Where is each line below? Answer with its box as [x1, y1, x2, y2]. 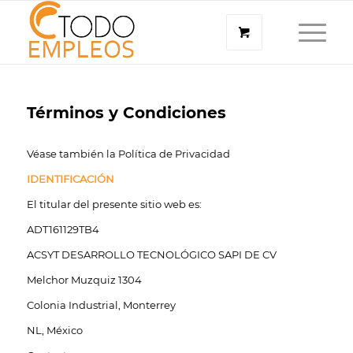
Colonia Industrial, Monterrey [26, 299, 176, 312]
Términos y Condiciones [26, 103, 226, 122]
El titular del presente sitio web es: [26, 198, 202, 211]
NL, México [26, 324, 83, 337]
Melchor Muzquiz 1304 [26, 273, 142, 287]
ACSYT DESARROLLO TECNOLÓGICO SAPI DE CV [26, 248, 277, 262]
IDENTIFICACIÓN [26, 173, 114, 186]
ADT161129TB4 [26, 223, 99, 236]
